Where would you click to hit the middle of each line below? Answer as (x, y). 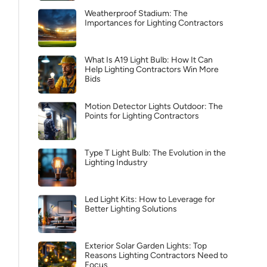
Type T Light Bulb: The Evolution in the (155, 153)
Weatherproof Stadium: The (136, 13)
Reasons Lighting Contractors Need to (156, 255)
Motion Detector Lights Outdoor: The (154, 106)
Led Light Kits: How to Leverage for (150, 199)
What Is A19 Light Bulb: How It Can (149, 60)
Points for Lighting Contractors (142, 116)
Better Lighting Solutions (131, 209)
